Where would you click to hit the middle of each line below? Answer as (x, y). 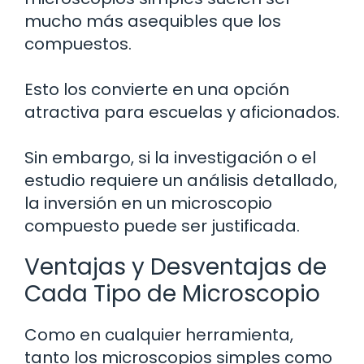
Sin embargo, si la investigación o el (170, 158)
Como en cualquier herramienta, (159, 335)
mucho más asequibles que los (153, 22)
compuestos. (78, 44)
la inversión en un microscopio (148, 204)
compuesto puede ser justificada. (162, 226)
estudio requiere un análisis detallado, (181, 181)
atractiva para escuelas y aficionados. (182, 113)
